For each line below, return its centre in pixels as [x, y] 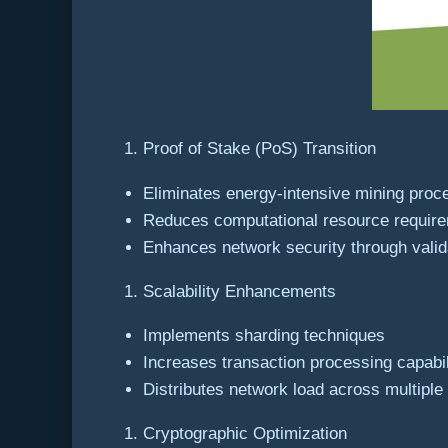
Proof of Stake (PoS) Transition [259, 149]
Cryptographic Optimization [245, 433]
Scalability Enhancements [239, 291]
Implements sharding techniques [264, 335]
